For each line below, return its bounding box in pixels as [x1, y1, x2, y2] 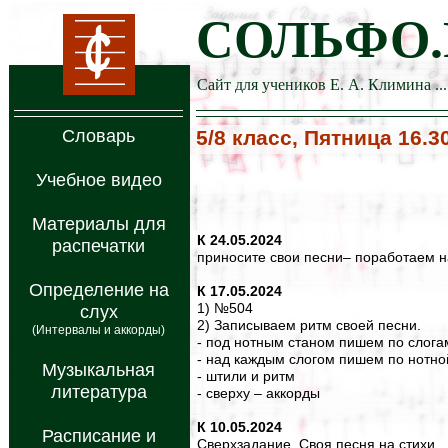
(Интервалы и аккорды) [32, 323, 165, 337]
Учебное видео [35, 170, 162, 190]
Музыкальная [42, 360, 155, 380]
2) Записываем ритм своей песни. [197, 317, 421, 333]
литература [50, 382, 147, 402]
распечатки [52, 236, 145, 256]
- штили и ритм [197, 368, 295, 384]
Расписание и [41, 426, 156, 446]
